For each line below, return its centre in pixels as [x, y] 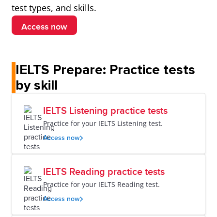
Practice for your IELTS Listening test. [103, 123]
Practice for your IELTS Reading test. [101, 184]
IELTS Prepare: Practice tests [105, 70]
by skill [37, 85]
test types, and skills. [54, 8]
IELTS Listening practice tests [105, 111]
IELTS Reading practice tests [104, 172]
